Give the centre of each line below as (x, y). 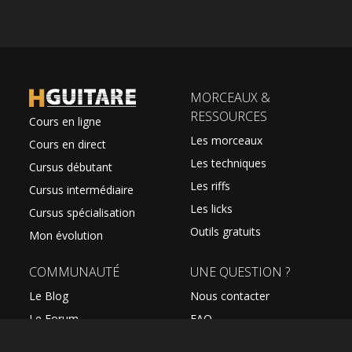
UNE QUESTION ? (240, 271)
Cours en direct (68, 144)
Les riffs (210, 186)
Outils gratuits (225, 231)
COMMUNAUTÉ (74, 271)
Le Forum (54, 318)
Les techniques (228, 163)
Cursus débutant (71, 167)
